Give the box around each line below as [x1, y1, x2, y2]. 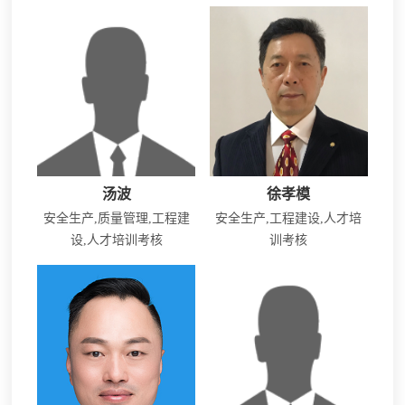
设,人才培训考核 [70, 233, 163, 248]
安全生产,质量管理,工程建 [42, 212, 190, 226]
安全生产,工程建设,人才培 [215, 212, 363, 226]
